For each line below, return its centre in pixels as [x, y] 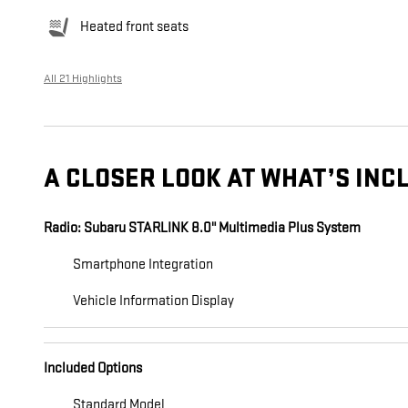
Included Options [93, 369]
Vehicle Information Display [153, 301]
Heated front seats [134, 27]
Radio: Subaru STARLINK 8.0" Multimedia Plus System [202, 229]
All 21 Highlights [83, 79]
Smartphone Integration [143, 265]
